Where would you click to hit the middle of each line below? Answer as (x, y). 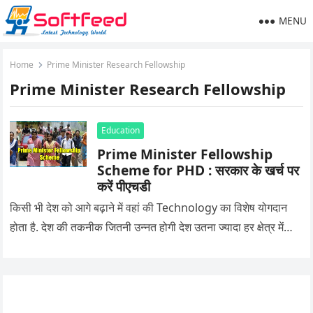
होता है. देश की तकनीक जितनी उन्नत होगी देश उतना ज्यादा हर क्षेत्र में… (152, 227)
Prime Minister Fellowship (185, 154)
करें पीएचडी (124, 186)
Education (121, 130)
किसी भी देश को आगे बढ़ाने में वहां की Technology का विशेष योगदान (149, 208)
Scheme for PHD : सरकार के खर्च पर (198, 170)
